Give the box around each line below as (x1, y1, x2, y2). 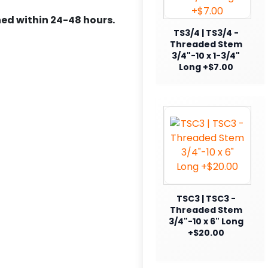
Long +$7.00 (178, 60, 233, 73)
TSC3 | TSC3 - (176, 192, 236, 205)
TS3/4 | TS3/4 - (173, 26, 239, 39)
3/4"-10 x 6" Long (168, 215, 243, 227)
